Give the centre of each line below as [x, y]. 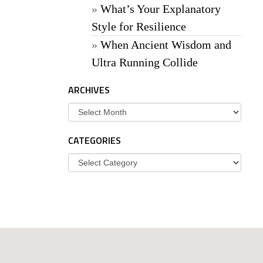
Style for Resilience [139, 26]
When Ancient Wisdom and [166, 45]
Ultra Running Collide [145, 62]
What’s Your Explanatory [161, 9]
